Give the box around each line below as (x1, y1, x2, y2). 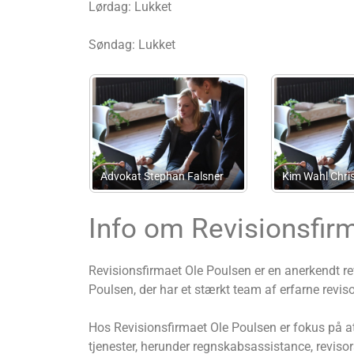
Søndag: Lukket (88, 37, 175, 53)
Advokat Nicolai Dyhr (13, 169, 116, 183)
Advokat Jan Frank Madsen (195, 169, 331, 183)
